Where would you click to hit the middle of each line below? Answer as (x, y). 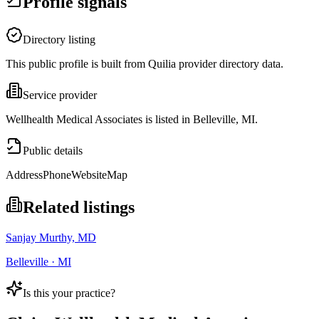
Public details (53, 151)
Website (89, 175)
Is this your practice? (69, 293)
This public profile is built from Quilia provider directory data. (145, 64)
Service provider (60, 95)
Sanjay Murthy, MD (51, 238)
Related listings (79, 208)
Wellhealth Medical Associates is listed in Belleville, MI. (132, 120)
